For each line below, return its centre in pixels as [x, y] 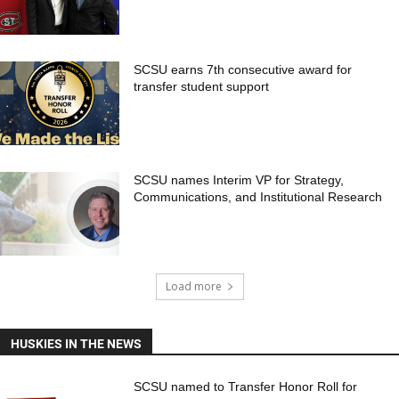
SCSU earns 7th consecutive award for [243, 70]
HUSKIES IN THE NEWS [76, 344]
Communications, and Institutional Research [258, 197]
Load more [193, 287]
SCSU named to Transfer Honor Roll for [246, 387]
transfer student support [202, 87]
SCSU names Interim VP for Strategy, [239, 180]
